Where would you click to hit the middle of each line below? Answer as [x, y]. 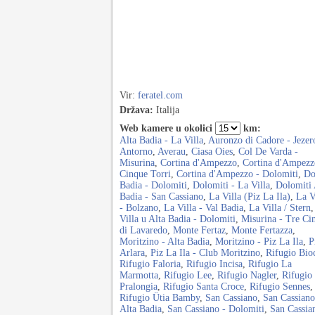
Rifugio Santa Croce [204, 287]
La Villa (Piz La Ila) [250, 197]
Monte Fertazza [262, 230]
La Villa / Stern [280, 208]
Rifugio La [270, 264]
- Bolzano [139, 208]
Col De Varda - [268, 152]
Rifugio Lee [188, 275]
